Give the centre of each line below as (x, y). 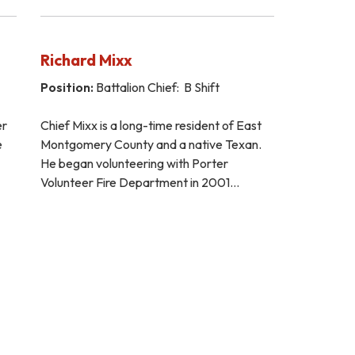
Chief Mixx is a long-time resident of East (151, 125)
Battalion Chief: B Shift (156, 87)
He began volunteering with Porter (134, 163)
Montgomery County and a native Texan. (151, 144)
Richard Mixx (86, 59)
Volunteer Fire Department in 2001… (139, 182)
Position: (67, 87)
